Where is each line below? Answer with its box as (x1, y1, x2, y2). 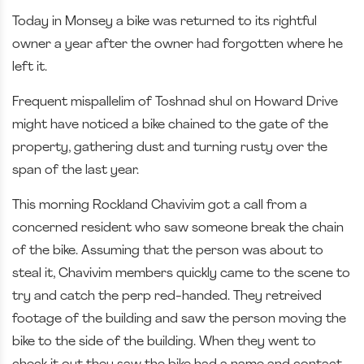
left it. (12, 60, 50, 74)
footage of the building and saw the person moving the (12, 312, 346, 326)
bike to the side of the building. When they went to (12, 335, 316, 349)
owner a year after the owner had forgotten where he (12, 37, 343, 51)
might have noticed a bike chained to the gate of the (12, 118, 328, 132)
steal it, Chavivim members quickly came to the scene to (12, 266, 350, 280)
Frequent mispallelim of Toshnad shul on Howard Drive (12, 95, 338, 109)
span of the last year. (12, 163, 142, 177)
